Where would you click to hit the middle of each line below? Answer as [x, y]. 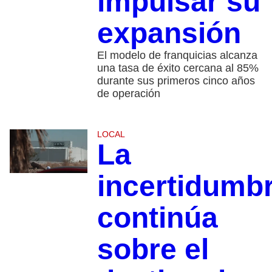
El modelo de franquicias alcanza [177, 56]
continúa [157, 218]
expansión [169, 33]
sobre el [153, 250]
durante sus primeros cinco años [176, 81]
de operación [128, 94]
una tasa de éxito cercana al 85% [178, 68]
